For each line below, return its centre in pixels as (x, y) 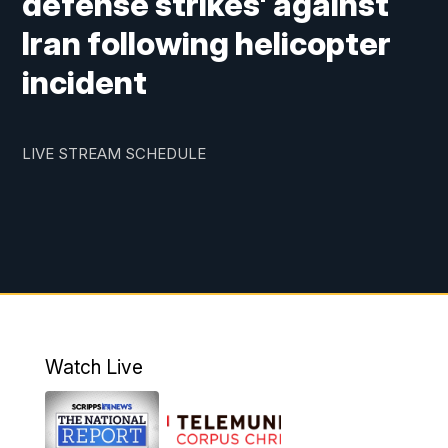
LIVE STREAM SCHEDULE (114, 154)
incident (85, 83)
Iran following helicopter (207, 44)
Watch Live (93, 367)
